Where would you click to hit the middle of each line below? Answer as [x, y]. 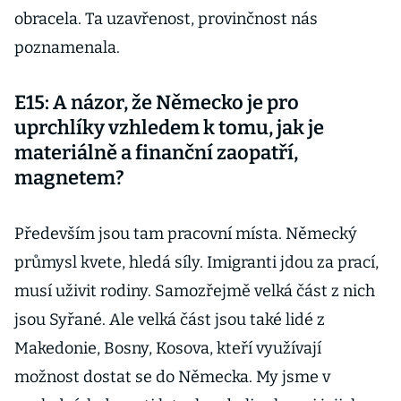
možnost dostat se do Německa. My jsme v [172, 377]
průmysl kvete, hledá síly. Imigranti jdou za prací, [196, 262]
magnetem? [69, 178]
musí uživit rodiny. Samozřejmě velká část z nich [195, 291]
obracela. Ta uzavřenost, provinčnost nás [166, 19]
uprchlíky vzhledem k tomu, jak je [169, 128]
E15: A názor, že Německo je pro [157, 102]
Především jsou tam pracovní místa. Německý [186, 234]
